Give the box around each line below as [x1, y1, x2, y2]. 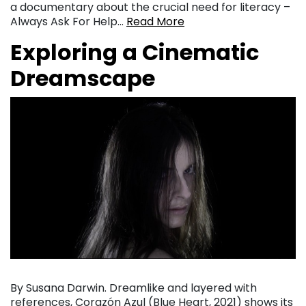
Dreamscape [10, 63, 155, 94]
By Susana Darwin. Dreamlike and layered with [10, 279, 257, 296]
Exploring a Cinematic [10, 37, 259, 68]
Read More [126, 14, 184, 30]
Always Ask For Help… [10, 14, 126, 30]
